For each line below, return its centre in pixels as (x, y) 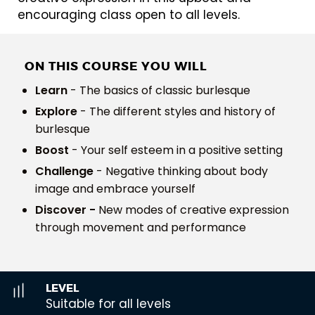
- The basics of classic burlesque (159, 90)
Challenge (64, 171)
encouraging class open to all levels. (130, 14)
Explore (58, 111)
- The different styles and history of (178, 111)
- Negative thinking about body (181, 171)
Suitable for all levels (109, 303)
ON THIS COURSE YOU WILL (116, 66)
